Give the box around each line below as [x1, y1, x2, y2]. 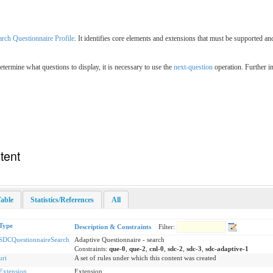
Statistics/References [30, 196, 94, 205]
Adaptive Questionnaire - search [74, 235, 165, 243]
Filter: [158, 222, 177, 230]
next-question [174, 62, 213, 71]
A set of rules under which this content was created [74, 253, 216, 261]
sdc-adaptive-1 [205, 244, 249, 252]
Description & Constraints [74, 222, 151, 230]
